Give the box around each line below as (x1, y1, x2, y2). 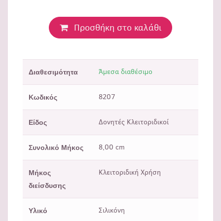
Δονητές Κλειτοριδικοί (99, 117, 169, 127)
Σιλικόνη (99, 206, 125, 216)
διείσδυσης (29, 182, 66, 190)
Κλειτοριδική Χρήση (99, 168, 161, 178)
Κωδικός (29, 93, 57, 102)
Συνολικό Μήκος (29, 144, 83, 152)
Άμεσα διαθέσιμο (99, 67, 152, 77)
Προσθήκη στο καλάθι (74, 22, 161, 34)
